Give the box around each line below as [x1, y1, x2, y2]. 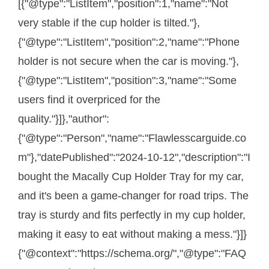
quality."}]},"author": [18, 112, 109, 125]
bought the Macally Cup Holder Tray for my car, [18, 170, 244, 183]
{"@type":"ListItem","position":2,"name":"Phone [18, 35, 240, 48]
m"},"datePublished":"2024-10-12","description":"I [18, 151, 250, 163]
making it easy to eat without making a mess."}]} [18, 228, 247, 240]
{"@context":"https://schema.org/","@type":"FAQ [18, 247, 246, 259]
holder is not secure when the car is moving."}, [18, 55, 239, 67]
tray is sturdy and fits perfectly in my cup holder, [18, 208, 246, 221]
